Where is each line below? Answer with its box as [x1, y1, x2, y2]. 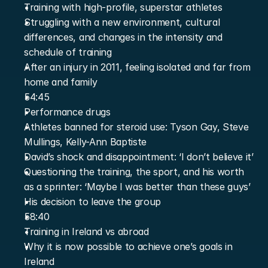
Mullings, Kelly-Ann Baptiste [24, 136, 147, 148]
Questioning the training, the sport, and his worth [24, 166, 244, 178]
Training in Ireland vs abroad [24, 226, 149, 237]
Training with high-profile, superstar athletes [24, 1, 223, 13]
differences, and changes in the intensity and [24, 31, 223, 43]
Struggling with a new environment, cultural [24, 16, 220, 28]
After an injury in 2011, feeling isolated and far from [24, 61, 251, 73]
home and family [24, 76, 98, 88]
